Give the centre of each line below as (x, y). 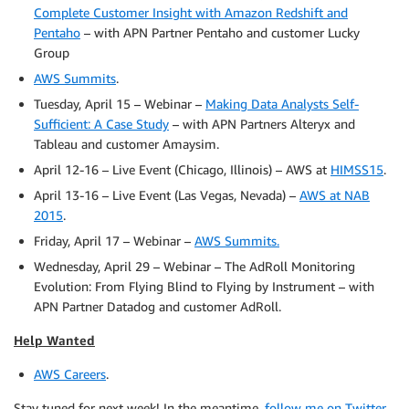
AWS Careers (70, 374)
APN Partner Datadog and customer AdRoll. (157, 306)
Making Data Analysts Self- (282, 104)
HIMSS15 (357, 169)
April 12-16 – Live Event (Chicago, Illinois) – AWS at (182, 169)
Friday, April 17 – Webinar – (114, 241)
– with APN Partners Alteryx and (262, 124)
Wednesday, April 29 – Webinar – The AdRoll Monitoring (194, 266)
